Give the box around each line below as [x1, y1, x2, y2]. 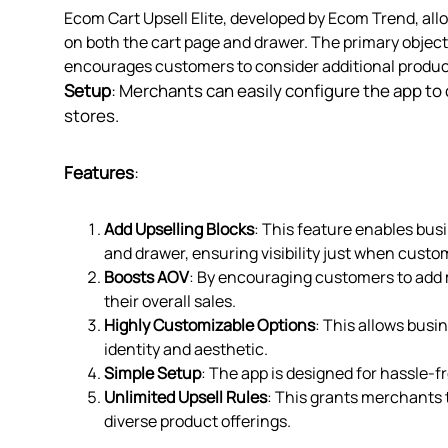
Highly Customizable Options [104, 314, 315, 337]
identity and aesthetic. [104, 338, 268, 361]
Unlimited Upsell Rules [104, 386, 267, 409]
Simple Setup [104, 362, 201, 385]
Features [64, 161, 134, 185]
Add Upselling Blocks [104, 218, 254, 241]
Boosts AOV [104, 266, 189, 289]
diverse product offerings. [104, 410, 291, 433]
